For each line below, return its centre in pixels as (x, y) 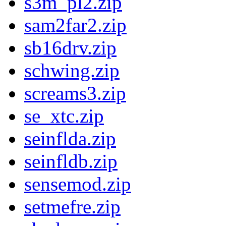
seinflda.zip (70, 139)
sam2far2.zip (75, 25)
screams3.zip (75, 93)
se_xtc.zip (64, 116)
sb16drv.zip (70, 48)
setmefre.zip (72, 207)
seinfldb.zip (71, 161)
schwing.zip (72, 71)
